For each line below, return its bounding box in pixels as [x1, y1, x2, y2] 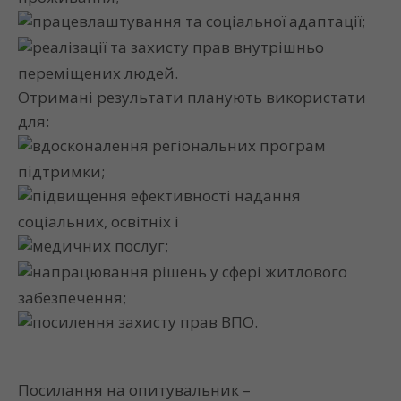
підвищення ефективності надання [32, 184, 301, 206]
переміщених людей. [18, 62, 178, 83]
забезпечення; [18, 286, 126, 308]
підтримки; [18, 160, 105, 182]
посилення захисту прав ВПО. [32, 311, 258, 332]
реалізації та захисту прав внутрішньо [32, 37, 324, 58]
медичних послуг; [32, 235, 168, 256]
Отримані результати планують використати [18, 86, 366, 107]
